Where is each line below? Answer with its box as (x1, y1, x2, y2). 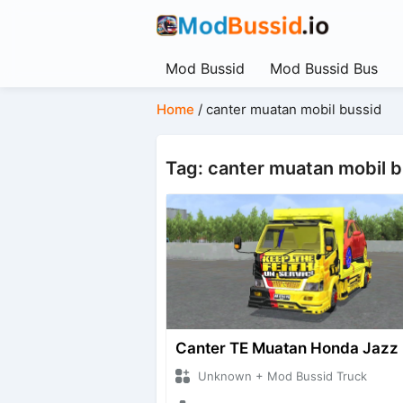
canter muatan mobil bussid (205, 101, 381, 119)
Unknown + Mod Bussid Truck (197, 369, 367, 384)
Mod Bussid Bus (269, 58, 378, 77)
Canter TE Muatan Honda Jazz (175, 339, 399, 358)
